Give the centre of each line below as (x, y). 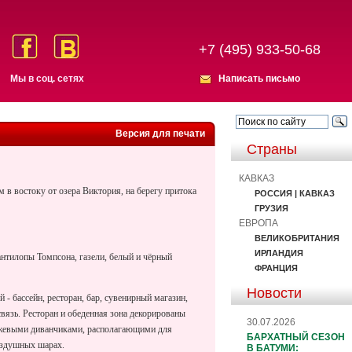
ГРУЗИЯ (271, 208)
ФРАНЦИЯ (276, 268)
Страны (272, 149)
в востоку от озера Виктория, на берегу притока (101, 191)
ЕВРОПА (258, 223)
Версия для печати (160, 134)
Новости (274, 293)
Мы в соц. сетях (48, 79)
